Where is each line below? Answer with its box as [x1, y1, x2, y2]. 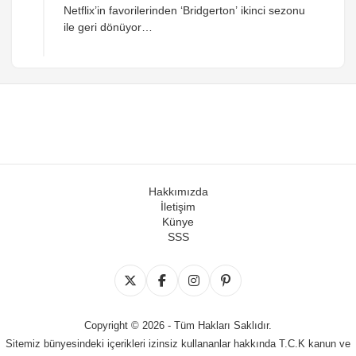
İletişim [161, 200, 195, 213]
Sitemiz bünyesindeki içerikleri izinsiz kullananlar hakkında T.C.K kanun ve [6, 338, 350, 350]
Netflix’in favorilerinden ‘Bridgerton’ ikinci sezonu [64, 4, 305, 17]
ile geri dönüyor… [64, 21, 153, 33]
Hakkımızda [148, 185, 208, 198]
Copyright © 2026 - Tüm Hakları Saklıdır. [84, 319, 272, 331]
